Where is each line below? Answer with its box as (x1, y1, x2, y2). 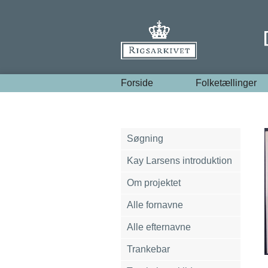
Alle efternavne (127, 222, 191, 232)
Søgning (127, 133, 163, 144)
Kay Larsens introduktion (127, 156, 232, 166)
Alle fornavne (127, 200, 183, 210)
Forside (121, 78, 153, 88)
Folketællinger (196, 78, 257, 88)
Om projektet (127, 178, 181, 188)
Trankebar (127, 244, 170, 254)
